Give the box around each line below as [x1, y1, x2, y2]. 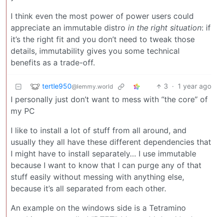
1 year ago [178, 82, 211, 91]
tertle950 [42, 81, 72, 90]
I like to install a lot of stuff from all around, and [11, 125, 186, 136]
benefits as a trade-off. [11, 58, 95, 68]
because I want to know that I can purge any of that [11, 160, 201, 170]
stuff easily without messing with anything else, [11, 172, 184, 182]
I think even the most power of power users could [11, 11, 194, 21]
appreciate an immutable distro [11, 23, 128, 33]
